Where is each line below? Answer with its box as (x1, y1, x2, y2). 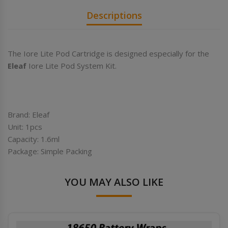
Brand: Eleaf (8, 109, 49, 120)
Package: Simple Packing (8, 146, 92, 156)
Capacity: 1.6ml (8, 133, 60, 144)
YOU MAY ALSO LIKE (65, 175, 163, 189)
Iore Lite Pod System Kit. (26, 60, 117, 71)
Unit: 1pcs (8, 121, 42, 132)
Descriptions (86, 9, 142, 21)
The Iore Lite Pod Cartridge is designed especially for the (8, 48, 209, 59)
